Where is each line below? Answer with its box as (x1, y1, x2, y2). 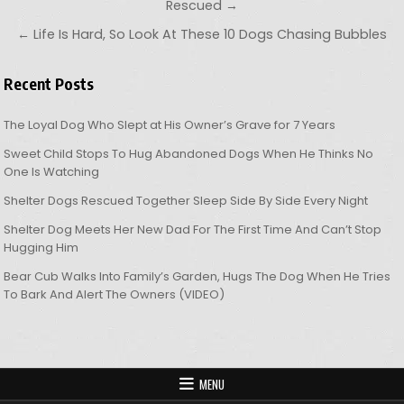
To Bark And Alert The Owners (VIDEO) (4, 286, 225, 304)
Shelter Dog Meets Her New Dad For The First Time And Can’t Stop (4, 221, 382, 239)
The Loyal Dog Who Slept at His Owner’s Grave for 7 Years (4, 116, 336, 134)
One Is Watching (4, 163, 100, 181)
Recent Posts (4, 74, 95, 95)
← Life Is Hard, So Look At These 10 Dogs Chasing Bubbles (17, 25, 387, 44)
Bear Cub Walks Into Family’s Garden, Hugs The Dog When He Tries (4, 268, 391, 286)
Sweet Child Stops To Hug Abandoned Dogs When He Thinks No (4, 145, 374, 163)
